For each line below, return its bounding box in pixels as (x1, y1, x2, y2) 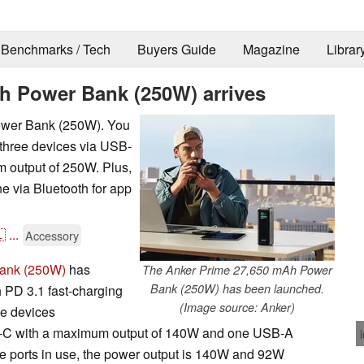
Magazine (242, 40, 300, 59)
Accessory (25, 226, 79, 244)
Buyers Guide (136, 40, 216, 59)
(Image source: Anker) (180, 298, 295, 315)
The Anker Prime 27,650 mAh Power (142, 261, 332, 278)
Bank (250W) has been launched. (150, 279, 324, 297)
